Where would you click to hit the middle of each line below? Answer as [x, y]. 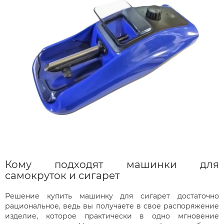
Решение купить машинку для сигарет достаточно [112, 196]
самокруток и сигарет [62, 175]
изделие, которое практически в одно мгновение [112, 216]
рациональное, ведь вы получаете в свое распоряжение [112, 206]
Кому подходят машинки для [112, 164]
